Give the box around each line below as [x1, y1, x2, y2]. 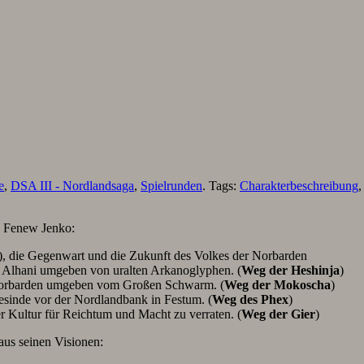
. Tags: [202, 179, 240, 193]
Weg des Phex [212, 292, 288, 307]
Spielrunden [141, 179, 202, 193]
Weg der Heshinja [241, 263, 340, 278]
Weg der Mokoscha [224, 278, 331, 292]
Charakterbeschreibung [240, 179, 358, 193]
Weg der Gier [241, 307, 315, 322]
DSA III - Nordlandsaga [11, 179, 134, 193]
